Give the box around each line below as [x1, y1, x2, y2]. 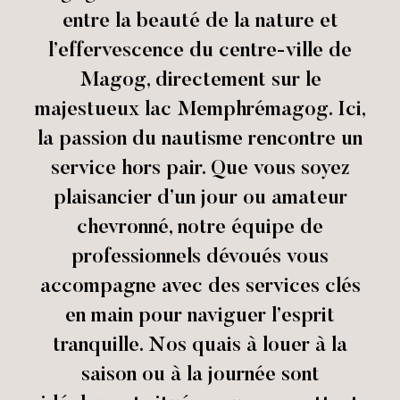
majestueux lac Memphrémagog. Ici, [34, 99, 366, 121]
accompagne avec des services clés [39, 276, 361, 298]
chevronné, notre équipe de [77, 217, 324, 239]
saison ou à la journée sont [80, 364, 320, 387]
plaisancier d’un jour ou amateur [53, 187, 347, 210]
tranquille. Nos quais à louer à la [53, 335, 348, 357]
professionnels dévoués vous [71, 246, 329, 269]
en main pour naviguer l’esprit [65, 305, 336, 328]
